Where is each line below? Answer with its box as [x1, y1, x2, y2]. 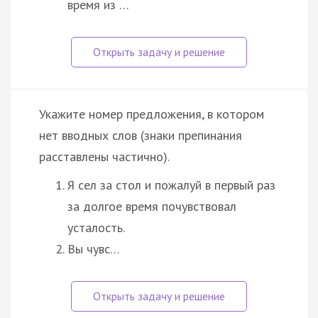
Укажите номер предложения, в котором [39, 105, 264, 122]
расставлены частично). [39, 148, 170, 165]
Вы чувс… [67, 240, 120, 257]
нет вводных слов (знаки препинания [39, 126, 242, 143]
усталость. [67, 219, 125, 236]
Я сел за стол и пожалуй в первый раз [67, 176, 275, 193]
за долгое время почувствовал [67, 197, 236, 214]
